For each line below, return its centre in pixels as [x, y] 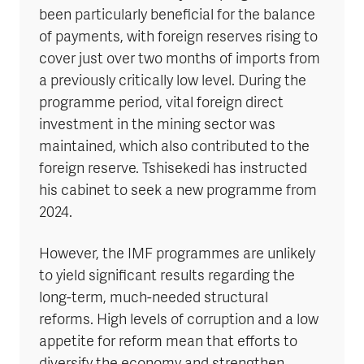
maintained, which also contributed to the [174, 147]
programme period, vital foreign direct [161, 103]
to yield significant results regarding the [167, 276]
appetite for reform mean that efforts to [168, 342]
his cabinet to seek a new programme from [178, 191]
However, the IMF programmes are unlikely [177, 254]
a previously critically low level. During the [173, 81]
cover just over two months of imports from [180, 59]
